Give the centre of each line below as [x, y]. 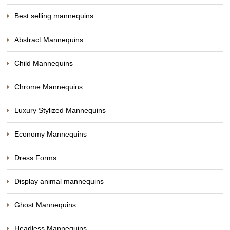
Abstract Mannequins [49, 39]
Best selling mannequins [54, 16]
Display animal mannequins [59, 181]
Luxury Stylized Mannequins [60, 110]
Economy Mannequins [51, 134]
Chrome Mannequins [49, 87]
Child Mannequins [44, 63]
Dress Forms [36, 157]
